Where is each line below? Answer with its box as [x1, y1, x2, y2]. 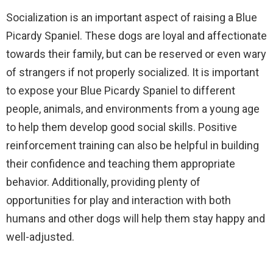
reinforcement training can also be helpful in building [6, 139, 259, 152]
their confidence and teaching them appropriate [6, 157, 235, 170]
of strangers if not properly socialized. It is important [6, 66, 259, 79]
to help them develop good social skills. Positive [6, 121, 237, 133]
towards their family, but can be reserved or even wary [6, 48, 266, 60]
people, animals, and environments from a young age [6, 102, 260, 115]
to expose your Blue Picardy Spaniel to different [6, 84, 235, 97]
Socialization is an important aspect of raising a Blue [6, 11, 257, 24]
